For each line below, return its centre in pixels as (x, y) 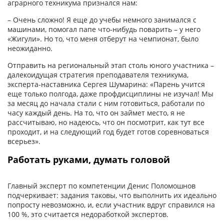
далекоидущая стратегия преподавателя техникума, (98, 74)
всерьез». (24, 141)
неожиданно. (30, 48)
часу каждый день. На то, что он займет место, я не (96, 112)
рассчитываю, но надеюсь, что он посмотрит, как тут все (106, 122)
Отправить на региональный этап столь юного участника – (111, 65)
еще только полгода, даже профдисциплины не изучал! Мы (110, 93)
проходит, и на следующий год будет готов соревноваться (108, 131)
